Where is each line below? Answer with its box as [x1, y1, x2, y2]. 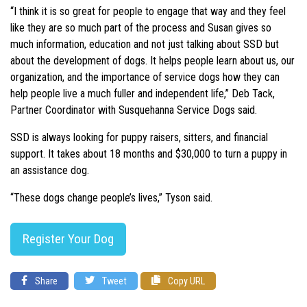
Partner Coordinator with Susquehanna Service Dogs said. [10, 103, 257, 117]
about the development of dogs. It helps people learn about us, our [10, 54, 295, 68]
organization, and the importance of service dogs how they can [10, 71, 280, 84]
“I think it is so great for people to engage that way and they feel [10, 5, 286, 19]
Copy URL [166, 275, 205, 287]
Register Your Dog [23, 231, 114, 247]
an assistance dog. [10, 164, 89, 177]
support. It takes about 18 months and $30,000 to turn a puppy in [10, 147, 287, 161]
